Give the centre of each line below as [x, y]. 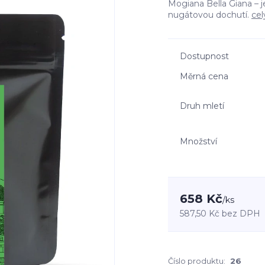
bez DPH [241, 214]
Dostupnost [204, 56]
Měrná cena [204, 76]
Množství [198, 141]
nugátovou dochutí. [210, 15]
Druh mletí [202, 106]
